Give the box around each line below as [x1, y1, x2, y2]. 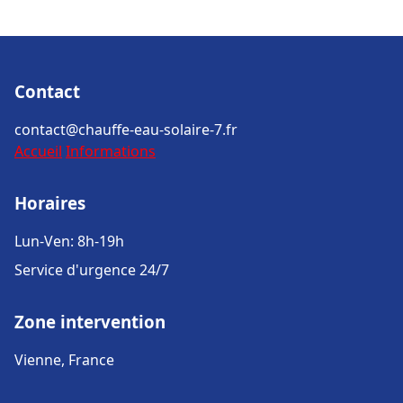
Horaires [14, 192, 85, 214]
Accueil [14, 141, 62, 161]
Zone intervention [14, 310, 166, 333]
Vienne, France [14, 350, 114, 370]
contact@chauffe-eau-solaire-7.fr [14, 120, 237, 139]
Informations [66, 141, 156, 161]
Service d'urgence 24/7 [14, 260, 169, 280]
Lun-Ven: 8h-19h [14, 231, 124, 251]
